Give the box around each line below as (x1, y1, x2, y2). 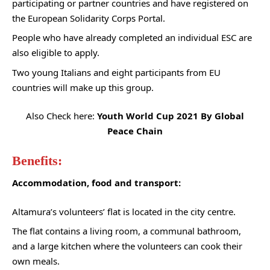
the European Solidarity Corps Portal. (12, 11, 165, 24)
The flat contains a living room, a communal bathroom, (12, 225, 241, 237)
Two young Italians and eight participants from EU (12, 66, 221, 78)
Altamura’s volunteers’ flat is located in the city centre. (12, 205, 236, 218)
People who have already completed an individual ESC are (12, 31, 252, 44)
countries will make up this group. (12, 81, 154, 93)
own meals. (12, 255, 60, 268)
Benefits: (12, 152, 62, 168)
